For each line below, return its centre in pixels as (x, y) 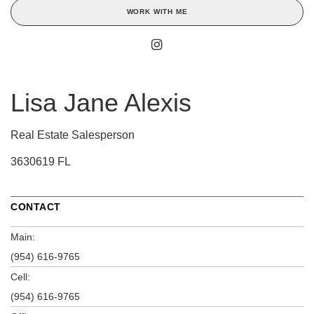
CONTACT (36, 207)
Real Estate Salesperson (73, 135)
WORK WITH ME (157, 12)
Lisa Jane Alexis (101, 103)
